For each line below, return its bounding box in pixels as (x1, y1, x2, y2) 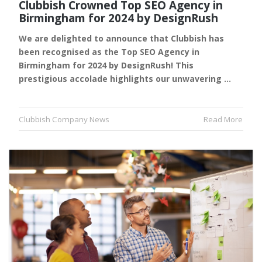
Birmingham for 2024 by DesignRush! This (19, 60, 194, 71)
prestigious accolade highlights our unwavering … (19, 73, 231, 85)
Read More (204, 114, 243, 125)
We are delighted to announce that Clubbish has (19, 33, 224, 44)
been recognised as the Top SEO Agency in (19, 46, 199, 58)
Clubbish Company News (19, 114, 109, 125)
